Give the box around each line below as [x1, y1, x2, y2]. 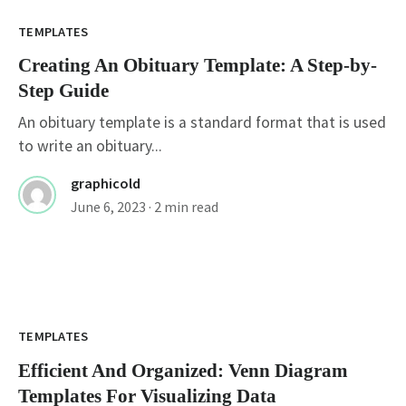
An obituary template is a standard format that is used [18, 112, 386, 133]
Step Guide [18, 80, 109, 102]
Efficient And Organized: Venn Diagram [18, 360, 348, 382]
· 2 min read [149, 198, 218, 217]
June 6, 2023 [71, 198, 146, 217]
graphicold [71, 174, 140, 193]
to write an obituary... [18, 136, 162, 157]
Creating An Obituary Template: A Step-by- [18, 54, 377, 77]
